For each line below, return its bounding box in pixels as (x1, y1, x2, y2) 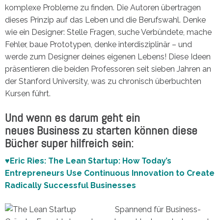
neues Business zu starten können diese (5, 122, 197, 138)
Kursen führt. (5, 88, 51, 98)
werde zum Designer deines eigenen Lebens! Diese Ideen (5, 52, 211, 61)
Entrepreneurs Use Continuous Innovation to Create (5, 168, 215, 178)
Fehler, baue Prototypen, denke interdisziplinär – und (5, 39, 192, 49)
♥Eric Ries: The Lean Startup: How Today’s (5, 156, 171, 165)
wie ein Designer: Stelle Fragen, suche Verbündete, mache (5, 27, 212, 37)
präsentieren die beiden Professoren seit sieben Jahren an (5, 64, 211, 74)
